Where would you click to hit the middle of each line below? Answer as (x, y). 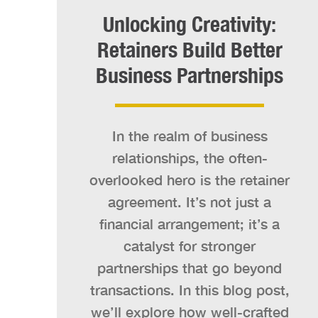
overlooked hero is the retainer (190, 180)
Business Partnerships (190, 75)
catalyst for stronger (190, 246)
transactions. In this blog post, (190, 290)
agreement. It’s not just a (190, 202)
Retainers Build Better (190, 50)
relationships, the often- (190, 158)
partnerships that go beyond (190, 268)
